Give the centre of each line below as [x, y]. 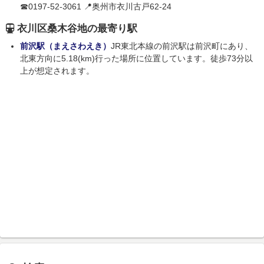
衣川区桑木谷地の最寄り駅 [77, 29]
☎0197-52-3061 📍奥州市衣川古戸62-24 [96, 7]
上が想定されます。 [57, 71]
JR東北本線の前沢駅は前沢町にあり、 [182, 46]
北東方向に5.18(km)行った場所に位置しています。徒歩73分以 [136, 59]
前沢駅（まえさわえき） [65, 46]
